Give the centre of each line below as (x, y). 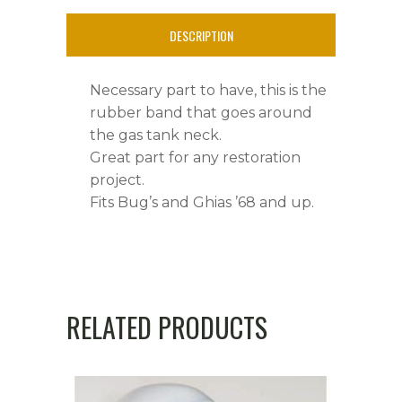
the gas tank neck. (156, 135)
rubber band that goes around (201, 112)
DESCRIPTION (201, 35)
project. (117, 179)
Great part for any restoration (195, 157)
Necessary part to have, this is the (208, 90)
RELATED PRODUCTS (167, 327)
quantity (88, 38)
